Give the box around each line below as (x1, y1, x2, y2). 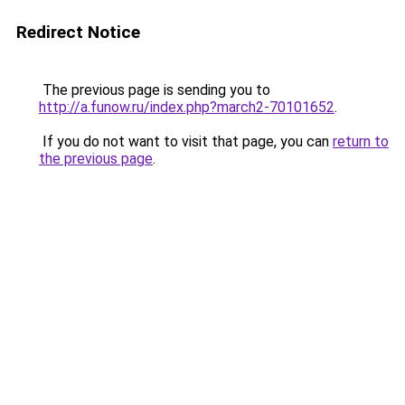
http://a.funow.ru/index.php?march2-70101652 (39, 99, 334, 116)
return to (333, 133, 389, 150)
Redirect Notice (16, 22, 140, 42)
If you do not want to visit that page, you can (39, 133, 333, 150)
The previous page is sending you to (39, 81, 270, 99)
